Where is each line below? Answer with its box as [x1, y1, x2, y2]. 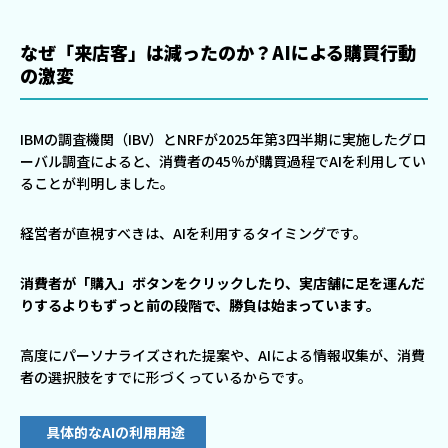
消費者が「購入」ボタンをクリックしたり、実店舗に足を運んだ [20, 273, 425, 294]
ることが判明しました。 [20, 173, 174, 194]
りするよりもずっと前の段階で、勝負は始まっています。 [20, 295, 380, 316]
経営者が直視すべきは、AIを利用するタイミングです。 [20, 223, 367, 244]
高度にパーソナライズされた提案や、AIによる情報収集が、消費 [20, 345, 425, 366]
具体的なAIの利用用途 [46, 422, 185, 443]
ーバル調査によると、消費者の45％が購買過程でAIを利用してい [20, 151, 426, 172]
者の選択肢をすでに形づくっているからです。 [20, 367, 312, 388]
